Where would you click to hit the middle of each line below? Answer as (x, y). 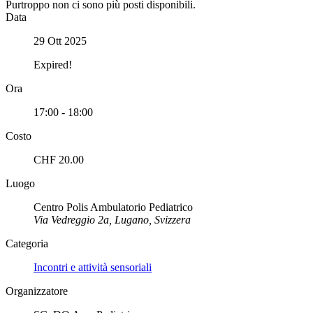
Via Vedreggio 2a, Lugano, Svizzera (112, 220)
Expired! (53, 65)
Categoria (27, 244)
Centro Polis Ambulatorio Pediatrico (113, 208)
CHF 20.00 (59, 160)
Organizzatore (37, 291)
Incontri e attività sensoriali (93, 268)
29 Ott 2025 (60, 41)
